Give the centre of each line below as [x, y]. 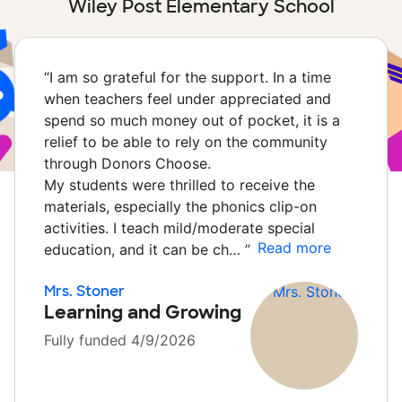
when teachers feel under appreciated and [188, 99]
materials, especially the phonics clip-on [180, 206]
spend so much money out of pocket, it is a [192, 120]
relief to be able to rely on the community [186, 142]
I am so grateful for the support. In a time [190, 77]
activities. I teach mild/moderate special [179, 228]
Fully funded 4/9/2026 [120, 340]
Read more [294, 248]
